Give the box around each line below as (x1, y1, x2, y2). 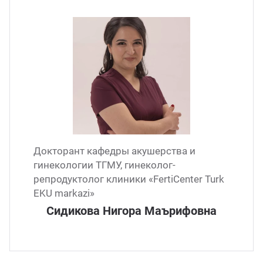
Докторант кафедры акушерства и (33, 145, 195, 157)
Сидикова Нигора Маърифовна (46, 204, 217, 218)
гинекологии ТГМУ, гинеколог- (33, 159, 176, 171)
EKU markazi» (33, 187, 95, 199)
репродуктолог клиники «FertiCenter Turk (33, 173, 224, 185)
